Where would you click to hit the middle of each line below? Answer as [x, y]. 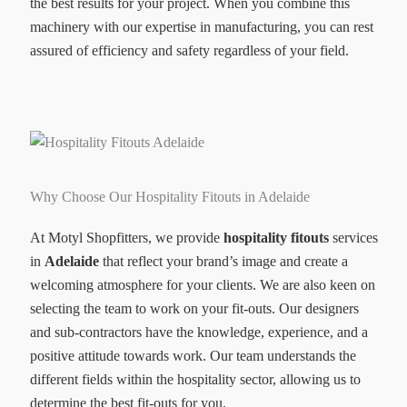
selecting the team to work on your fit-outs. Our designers [194, 309]
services [355, 238]
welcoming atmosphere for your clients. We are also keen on [202, 285]
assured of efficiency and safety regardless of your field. [189, 51]
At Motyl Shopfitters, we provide [124, 238]
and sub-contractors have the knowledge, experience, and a [199, 333]
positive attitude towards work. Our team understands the [193, 356]
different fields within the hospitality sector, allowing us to [195, 380]
